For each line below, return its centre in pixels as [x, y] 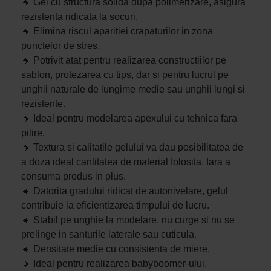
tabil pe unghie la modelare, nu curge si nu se [137, 220]
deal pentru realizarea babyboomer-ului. [121, 264]
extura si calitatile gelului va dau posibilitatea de [141, 148]
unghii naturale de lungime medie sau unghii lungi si [133, 90]
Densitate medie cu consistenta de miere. [122, 249]
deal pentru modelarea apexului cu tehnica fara [136, 119]
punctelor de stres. [60, 46]
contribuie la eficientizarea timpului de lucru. [115, 206]
